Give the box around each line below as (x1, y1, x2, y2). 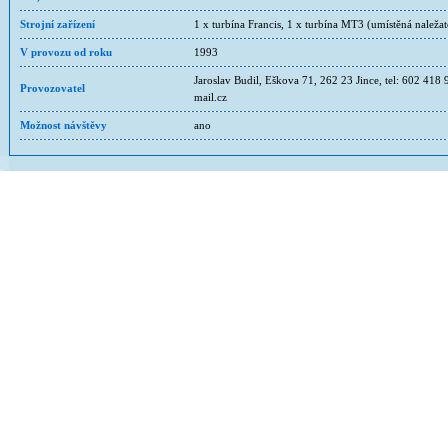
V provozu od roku (20, 47, 112, 58)
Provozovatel (20, 83, 85, 94)
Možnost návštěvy (20, 120, 107, 131)
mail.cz (194, 92, 227, 103)
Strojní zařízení (20, 19, 95, 30)
